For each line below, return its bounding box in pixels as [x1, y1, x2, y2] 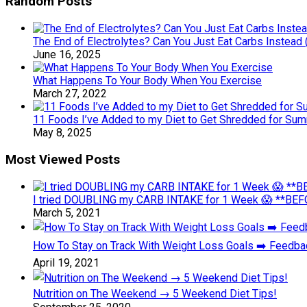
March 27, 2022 [33, 87, 107, 101]
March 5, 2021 [33, 206, 101, 219]
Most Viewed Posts [5, 151, 120, 167]
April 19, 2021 [33, 256, 99, 269]
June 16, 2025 [33, 48, 101, 62]
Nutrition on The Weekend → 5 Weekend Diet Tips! [33, 286, 277, 300]
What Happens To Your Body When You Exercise [33, 74, 262, 88]
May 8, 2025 [33, 126, 92, 140]
